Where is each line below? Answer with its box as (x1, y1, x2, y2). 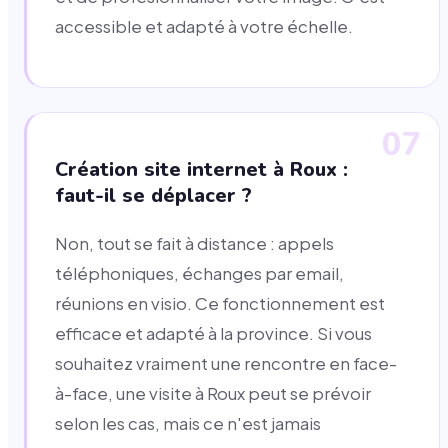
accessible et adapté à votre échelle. (55, 15, 353, 37)
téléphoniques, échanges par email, (55, 263, 344, 285)
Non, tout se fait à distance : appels (55, 233, 334, 255)
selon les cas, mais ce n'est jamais (55, 413, 321, 435)
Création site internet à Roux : (55, 156, 348, 184)
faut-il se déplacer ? (55, 182, 252, 210)
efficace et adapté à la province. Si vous (55, 323, 372, 345)
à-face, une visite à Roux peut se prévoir (55, 383, 371, 405)
